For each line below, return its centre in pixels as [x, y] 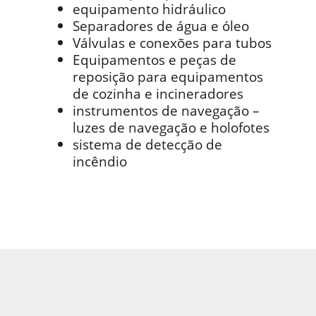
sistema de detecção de [147, 144]
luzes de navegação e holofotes [171, 127]
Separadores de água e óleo [161, 26]
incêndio [100, 161]
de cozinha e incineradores [158, 93]
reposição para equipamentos [168, 77]
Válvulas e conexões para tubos [172, 43]
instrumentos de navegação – [166, 110]
